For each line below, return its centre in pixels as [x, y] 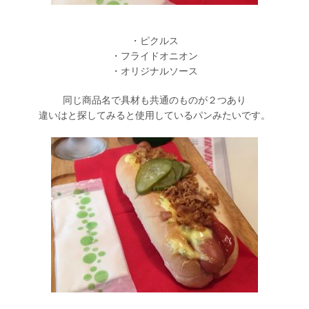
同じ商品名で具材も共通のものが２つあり [154, 100]
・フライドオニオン [154, 56]
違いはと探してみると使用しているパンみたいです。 [154, 116]
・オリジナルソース [154, 71]
